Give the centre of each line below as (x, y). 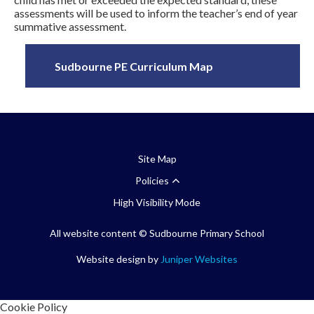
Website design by (118, 259)
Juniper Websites (199, 259)
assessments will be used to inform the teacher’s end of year (156, 13)
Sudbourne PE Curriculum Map (134, 66)
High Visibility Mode (157, 203)
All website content (94, 233)
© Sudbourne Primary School (202, 233)
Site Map (157, 159)
